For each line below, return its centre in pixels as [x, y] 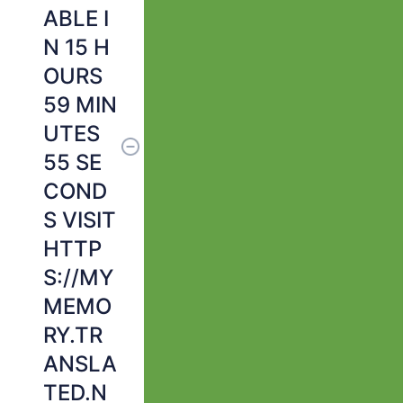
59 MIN [80, 105]
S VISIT [80, 220]
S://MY [78, 278]
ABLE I [76, 18]
